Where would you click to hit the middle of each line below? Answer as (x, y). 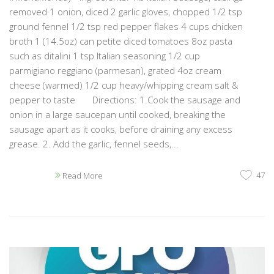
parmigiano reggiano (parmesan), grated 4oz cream (115, 70)
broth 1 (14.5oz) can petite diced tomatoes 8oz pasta (121, 41)
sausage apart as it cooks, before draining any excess (121, 129)
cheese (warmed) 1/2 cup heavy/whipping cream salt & (124, 85)
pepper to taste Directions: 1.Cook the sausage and (125, 100)
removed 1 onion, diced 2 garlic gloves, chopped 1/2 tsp (126, 12)
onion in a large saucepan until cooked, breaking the (117, 114)
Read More (82, 176)
